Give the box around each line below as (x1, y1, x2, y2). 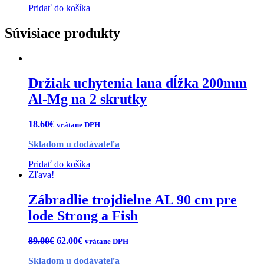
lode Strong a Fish (28, 207, 138, 223)
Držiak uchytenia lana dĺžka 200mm (28, 75, 247, 91)
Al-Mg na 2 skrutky (28, 91, 147, 107)
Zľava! (28, 169, 54, 180)
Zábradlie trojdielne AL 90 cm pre (28, 192, 237, 207)
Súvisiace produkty (5, 25, 120, 41)
